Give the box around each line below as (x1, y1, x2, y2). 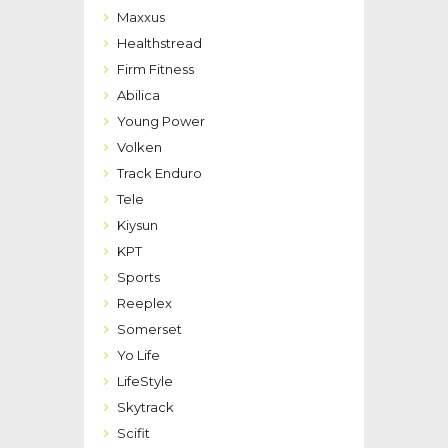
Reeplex (117, 295, 172, 312)
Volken (117, 139, 162, 156)
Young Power (117, 113, 205, 130)
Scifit (117, 425, 150, 442)
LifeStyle (117, 373, 173, 390)
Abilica (117, 87, 160, 104)
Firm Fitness (117, 61, 194, 78)
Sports (117, 269, 160, 286)
